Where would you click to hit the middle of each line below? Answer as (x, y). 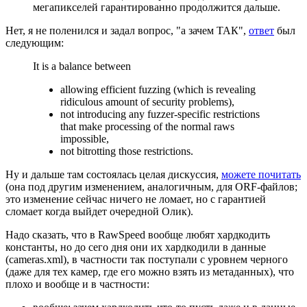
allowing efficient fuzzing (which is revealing (158, 89)
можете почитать (261, 174)
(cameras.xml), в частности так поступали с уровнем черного (147, 259)
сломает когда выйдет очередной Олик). (99, 211)
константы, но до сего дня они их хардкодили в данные (136, 247)
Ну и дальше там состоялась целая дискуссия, (113, 174)
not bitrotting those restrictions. (127, 151)
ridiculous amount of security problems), (147, 101)
